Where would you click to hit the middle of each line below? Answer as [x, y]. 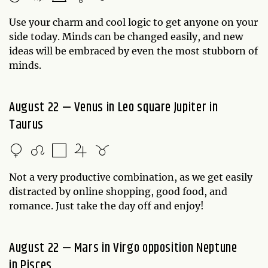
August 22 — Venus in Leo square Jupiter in [114, 107]
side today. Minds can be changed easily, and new [126, 36]
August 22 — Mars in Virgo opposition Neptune [123, 248]
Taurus [26, 125]
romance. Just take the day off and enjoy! [108, 205]
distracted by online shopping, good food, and [118, 191]
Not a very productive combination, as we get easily [131, 177]
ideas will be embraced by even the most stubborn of [133, 51]
